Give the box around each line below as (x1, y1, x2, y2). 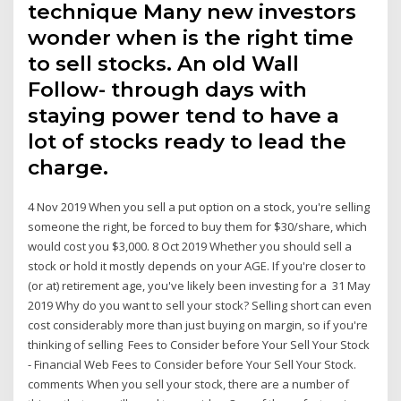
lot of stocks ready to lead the (28, 129, 347, 155)
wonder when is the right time (28, 25, 354, 51)
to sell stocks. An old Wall (28, 51, 300, 77)
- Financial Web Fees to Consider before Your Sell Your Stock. (28, 356, 357, 373)
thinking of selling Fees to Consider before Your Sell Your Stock (28, 337, 371, 354)
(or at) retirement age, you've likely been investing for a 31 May (28, 277, 371, 294)
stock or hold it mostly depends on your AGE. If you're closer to (28, 258, 367, 275)
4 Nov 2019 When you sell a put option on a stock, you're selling (28, 199, 371, 216)
